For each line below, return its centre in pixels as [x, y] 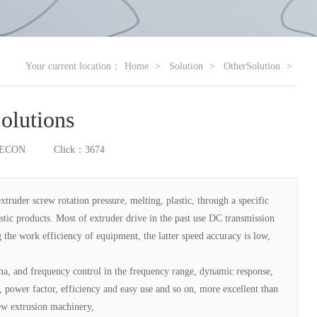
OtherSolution [252, 66]
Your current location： [74, 66]
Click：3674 [79, 149]
